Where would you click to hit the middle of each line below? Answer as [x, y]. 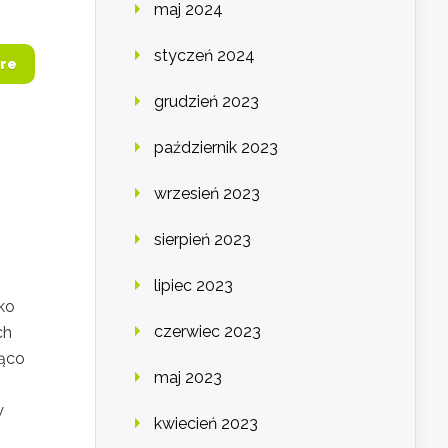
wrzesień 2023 [207, 194]
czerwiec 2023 [207, 332]
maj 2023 [188, 378]
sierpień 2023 [202, 240]
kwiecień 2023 [206, 424]
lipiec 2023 [193, 286]
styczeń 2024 [204, 56]
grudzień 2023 [206, 102]
